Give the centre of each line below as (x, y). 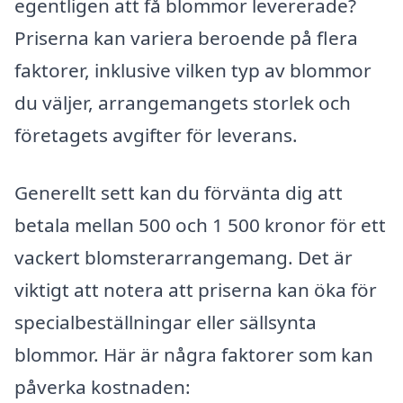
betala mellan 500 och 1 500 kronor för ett (200, 224)
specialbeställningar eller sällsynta (166, 322)
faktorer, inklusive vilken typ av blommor (193, 71)
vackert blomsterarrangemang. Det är (184, 257)
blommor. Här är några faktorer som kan (194, 354)
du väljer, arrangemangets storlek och (183, 103)
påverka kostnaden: (103, 386)
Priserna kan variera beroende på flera (186, 38)
